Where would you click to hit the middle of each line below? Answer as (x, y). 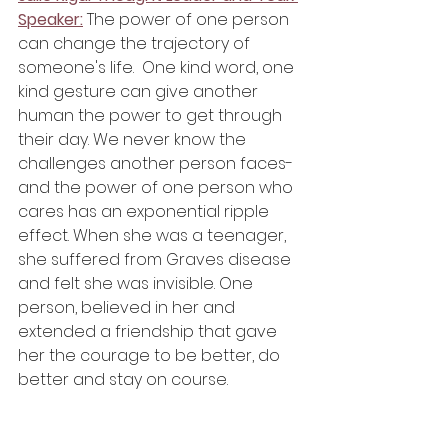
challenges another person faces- (155, 164)
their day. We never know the (134, 140)
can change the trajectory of (136, 44)
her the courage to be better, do (151, 356)
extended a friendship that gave (149, 332)
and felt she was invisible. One (137, 284)
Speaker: (50, 20)
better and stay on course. (125, 380)
